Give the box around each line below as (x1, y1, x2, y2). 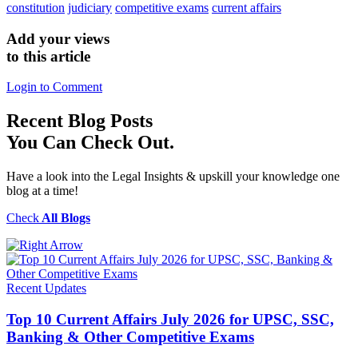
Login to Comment (6, 80, 102, 94)
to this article (6, 47, 90, 65)
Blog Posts (68, 110, 153, 132)
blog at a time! (6, 184, 78, 198)
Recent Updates (6, 281, 86, 296)
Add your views (6, 30, 109, 47)
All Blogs (39, 211, 90, 225)
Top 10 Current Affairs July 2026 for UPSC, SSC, (6, 310, 334, 328)
